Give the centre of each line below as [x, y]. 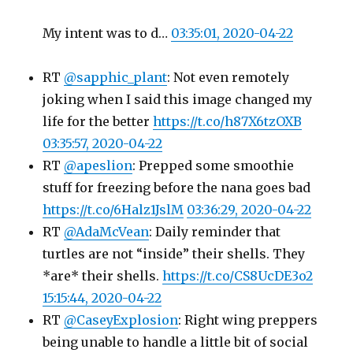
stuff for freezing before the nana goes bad [177, 188]
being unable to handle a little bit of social [176, 342]
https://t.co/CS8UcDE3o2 [238, 276]
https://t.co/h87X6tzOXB [228, 121]
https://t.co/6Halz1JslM [113, 210]
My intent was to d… [107, 33]
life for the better [98, 121]
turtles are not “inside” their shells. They [174, 254]
